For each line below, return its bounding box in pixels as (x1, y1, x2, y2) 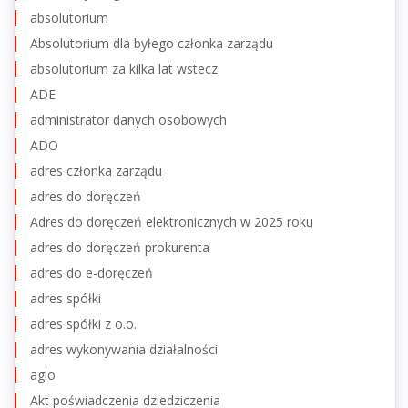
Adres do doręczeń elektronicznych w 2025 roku (30, 212, 313, 230)
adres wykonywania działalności (30, 340, 218, 358)
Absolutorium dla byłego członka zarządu (30, 34, 273, 52)
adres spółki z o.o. (30, 314, 137, 332)
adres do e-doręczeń (30, 263, 153, 281)
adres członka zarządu (30, 161, 162, 179)
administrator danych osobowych (30, 110, 227, 128)
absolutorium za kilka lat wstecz (30, 59, 218, 77)
